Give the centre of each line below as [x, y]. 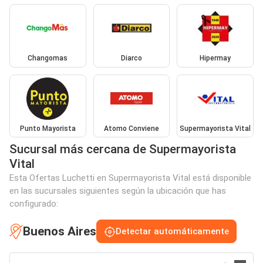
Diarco [131, 58]
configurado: [34, 204]
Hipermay [215, 58]
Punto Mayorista [48, 128]
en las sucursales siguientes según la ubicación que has [118, 191]
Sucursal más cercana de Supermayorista [123, 149]
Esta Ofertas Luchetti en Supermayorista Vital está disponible [130, 178]
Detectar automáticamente [172, 232]
